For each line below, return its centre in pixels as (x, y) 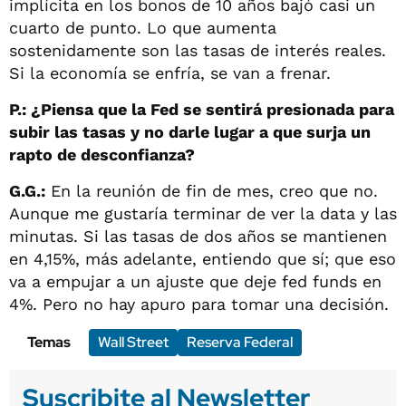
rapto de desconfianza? (102, 154)
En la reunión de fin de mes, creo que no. (212, 190)
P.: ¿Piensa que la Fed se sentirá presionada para (202, 109)
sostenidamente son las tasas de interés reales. (198, 50)
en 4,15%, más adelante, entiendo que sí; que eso (203, 258)
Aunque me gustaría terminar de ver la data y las (203, 213)
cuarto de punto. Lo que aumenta (143, 27)
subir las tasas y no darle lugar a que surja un (190, 131)
